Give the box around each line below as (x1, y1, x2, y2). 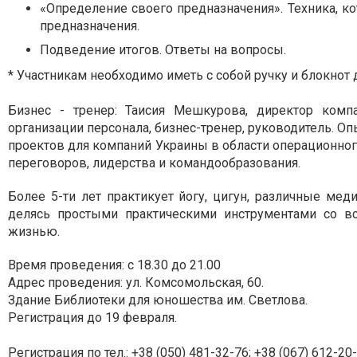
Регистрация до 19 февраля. (8, 310, 177, 325)
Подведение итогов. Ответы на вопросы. (40, 42, 286, 57)
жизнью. (8, 224, 60, 239)
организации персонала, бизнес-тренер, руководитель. (8, 120, 338, 135)
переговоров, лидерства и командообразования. (8, 155, 300, 171)
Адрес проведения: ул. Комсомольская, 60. (8, 275, 264, 290)
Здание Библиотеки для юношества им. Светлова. (8, 292, 308, 308)
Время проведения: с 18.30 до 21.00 (8, 257, 221, 273)
